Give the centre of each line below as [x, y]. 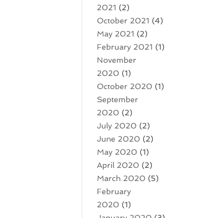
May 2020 [117, 152]
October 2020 [125, 86]
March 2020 [121, 178]
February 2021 [125, 47]
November [117, 60]
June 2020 [119, 139]
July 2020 [117, 126]
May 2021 [116, 34]
